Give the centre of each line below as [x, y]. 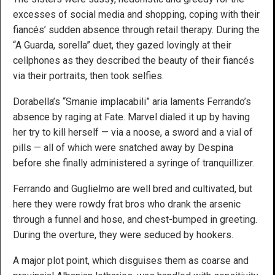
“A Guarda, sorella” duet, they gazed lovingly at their [122, 45]
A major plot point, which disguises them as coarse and [131, 261]
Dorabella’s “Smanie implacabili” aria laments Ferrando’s [132, 102]
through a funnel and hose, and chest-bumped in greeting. [135, 220]
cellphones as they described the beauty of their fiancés [134, 61]
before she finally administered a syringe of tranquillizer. [134, 163]
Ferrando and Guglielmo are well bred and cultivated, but [133, 189]
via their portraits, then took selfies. [88, 76]
